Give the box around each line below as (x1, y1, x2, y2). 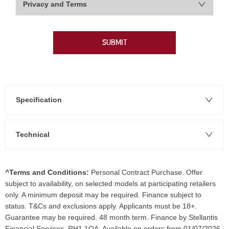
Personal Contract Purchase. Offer (91, 168, 202, 177)
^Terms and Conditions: (5, 168, 91, 177)
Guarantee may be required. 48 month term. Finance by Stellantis (5, 213, 218, 222)
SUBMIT (102, 38, 127, 48)
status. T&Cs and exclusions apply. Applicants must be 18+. (5, 202, 197, 211)
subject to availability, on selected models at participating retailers (5, 179, 216, 188)
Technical (16, 130, 50, 139)
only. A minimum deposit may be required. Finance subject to (5, 191, 201, 199)
